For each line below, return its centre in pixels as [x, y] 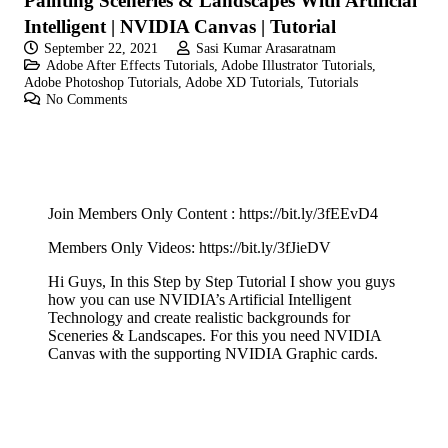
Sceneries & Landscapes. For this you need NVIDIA [214, 336]
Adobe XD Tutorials [242, 82]
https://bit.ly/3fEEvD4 [308, 214]
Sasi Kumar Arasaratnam [265, 48]
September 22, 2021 [100, 48]
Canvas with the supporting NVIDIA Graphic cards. [213, 354]
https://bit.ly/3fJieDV [265, 248]
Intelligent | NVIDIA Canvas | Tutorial [180, 27]
